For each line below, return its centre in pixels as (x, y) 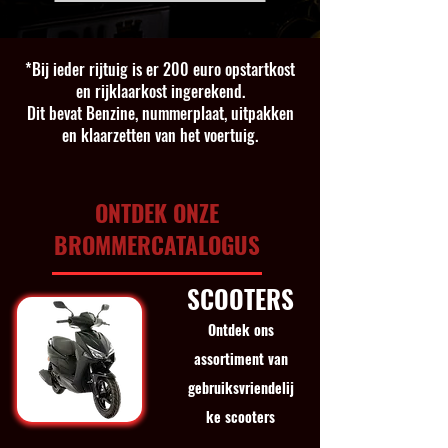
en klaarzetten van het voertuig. (160, 135)
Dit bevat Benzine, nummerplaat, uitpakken (160, 113)
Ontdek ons (240, 329)
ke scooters (240, 416)
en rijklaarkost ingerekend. (160, 91)
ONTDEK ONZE (157, 213)
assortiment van (240, 358)
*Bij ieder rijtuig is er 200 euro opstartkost (160, 69)
